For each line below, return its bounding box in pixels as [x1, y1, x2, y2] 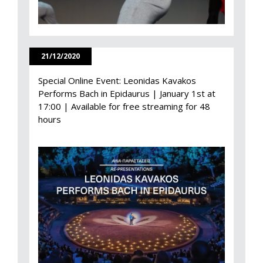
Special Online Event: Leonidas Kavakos [38, 74, 196, 86]
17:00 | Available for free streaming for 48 [38, 100, 210, 112]
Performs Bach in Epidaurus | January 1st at [38, 87, 215, 99]
